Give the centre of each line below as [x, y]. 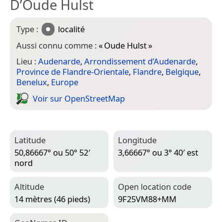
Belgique [182, 72]
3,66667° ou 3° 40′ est [158, 152]
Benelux [32, 82]
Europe [65, 82]
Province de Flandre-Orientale [73, 72]
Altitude [29, 187]
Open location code [155, 187]
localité [72, 29]
